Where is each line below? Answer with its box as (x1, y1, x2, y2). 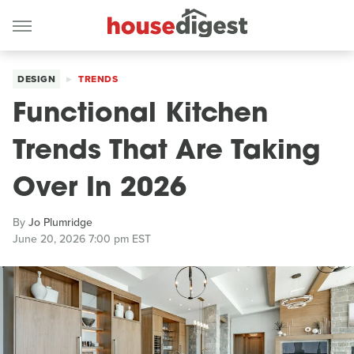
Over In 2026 (13, 175, 186, 203)
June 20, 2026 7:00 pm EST (13, 231, 151, 247)
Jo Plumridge (28, 214, 92, 231)
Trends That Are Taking (13, 138, 321, 166)
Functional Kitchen (13, 101, 268, 129)
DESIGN (17, 72, 55, 86)
